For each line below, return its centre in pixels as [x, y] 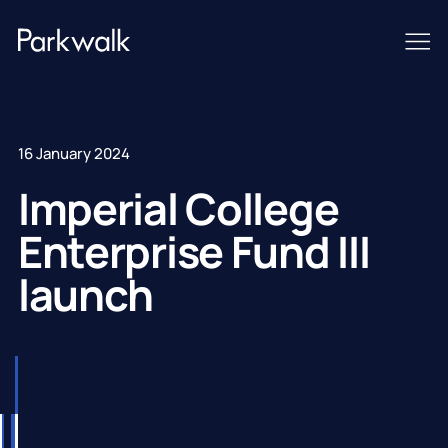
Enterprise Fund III [193, 251]
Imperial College [178, 208]
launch [85, 294]
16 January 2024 [73, 153]
